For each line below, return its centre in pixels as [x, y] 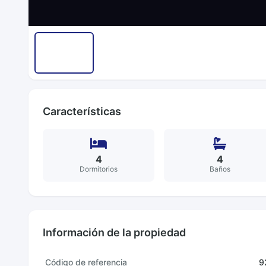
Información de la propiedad [114, 232]
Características [82, 111]
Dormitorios [99, 169]
